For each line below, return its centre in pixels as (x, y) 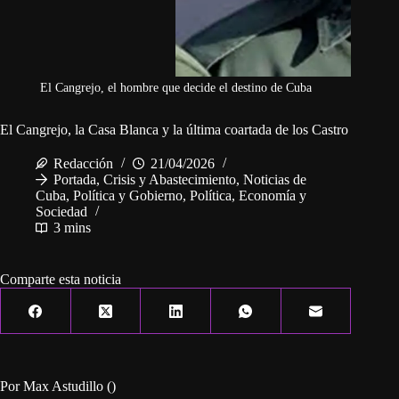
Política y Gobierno (128, 196)
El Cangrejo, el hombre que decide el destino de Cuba (175, 88)
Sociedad (61, 212)
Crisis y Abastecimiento (170, 180)
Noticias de (275, 180)
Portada (75, 180)
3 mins (72, 228)
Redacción (83, 164)
